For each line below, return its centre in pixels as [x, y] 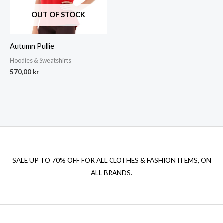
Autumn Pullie [32, 46]
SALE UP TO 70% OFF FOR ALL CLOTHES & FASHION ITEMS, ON [111, 161]
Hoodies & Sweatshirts [41, 60]
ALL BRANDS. [111, 173]
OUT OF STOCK [58, 14]
